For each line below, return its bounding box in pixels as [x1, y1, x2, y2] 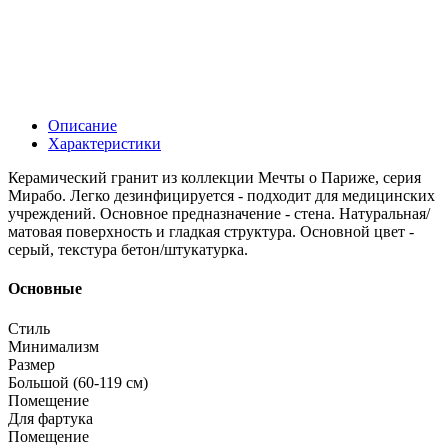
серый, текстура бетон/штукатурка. [8, 241, 248, 259]
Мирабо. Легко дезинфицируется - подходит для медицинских [8, 187, 435, 205]
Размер [8, 355, 55, 373]
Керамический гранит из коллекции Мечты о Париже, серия [8, 169, 421, 187]
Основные [8, 280, 82, 298]
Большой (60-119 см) [8, 373, 148, 391]
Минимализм [8, 337, 99, 355]
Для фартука [8, 409, 93, 427]
